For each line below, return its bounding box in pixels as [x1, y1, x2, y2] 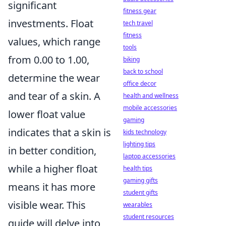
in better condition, [8, 144, 96, 157]
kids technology [123, 128, 166, 136]
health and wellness [123, 91, 179, 100]
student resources [123, 212, 174, 221]
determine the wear [8, 71, 100, 85]
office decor [123, 79, 156, 88]
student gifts [123, 188, 158, 197]
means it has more [8, 180, 95, 194]
